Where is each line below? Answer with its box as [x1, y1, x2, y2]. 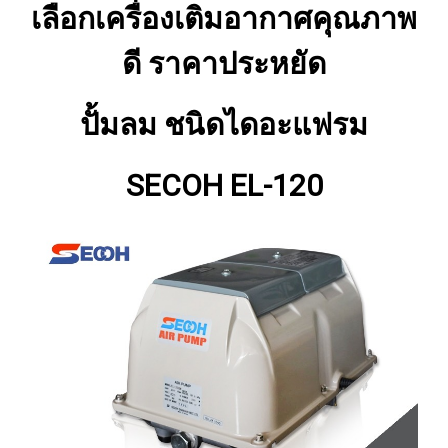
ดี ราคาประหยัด [122, 45, 326, 81]
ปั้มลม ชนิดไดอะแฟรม [80, 106, 368, 142]
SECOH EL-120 [125, 167, 323, 203]
